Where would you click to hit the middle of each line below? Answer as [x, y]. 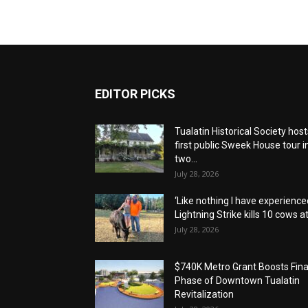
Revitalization [204, 294]
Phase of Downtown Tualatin [237, 280]
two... [186, 159]
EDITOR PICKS [135, 94]
